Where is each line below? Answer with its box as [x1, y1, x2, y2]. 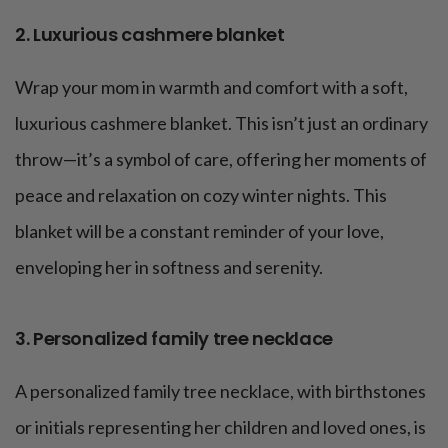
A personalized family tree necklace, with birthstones [15, 380, 426, 403]
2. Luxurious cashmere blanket [15, 22, 285, 48]
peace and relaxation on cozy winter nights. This [15, 184, 387, 207]
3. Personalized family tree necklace [15, 326, 334, 352]
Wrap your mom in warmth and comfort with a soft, [15, 76, 408, 99]
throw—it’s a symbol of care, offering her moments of [15, 148, 427, 171]
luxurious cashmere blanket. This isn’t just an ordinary [15, 112, 428, 135]
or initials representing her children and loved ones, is [15, 416, 426, 439]
